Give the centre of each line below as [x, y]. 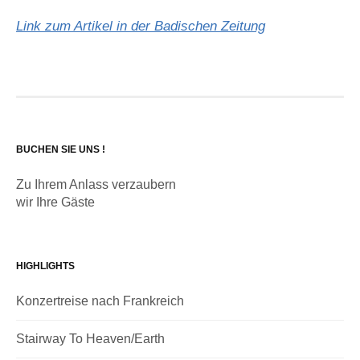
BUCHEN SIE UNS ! [61, 149]
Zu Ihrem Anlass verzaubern [96, 184]
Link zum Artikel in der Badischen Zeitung [141, 27]
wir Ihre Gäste [55, 202]
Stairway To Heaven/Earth [90, 338]
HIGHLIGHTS [45, 266]
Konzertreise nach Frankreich [100, 301]
